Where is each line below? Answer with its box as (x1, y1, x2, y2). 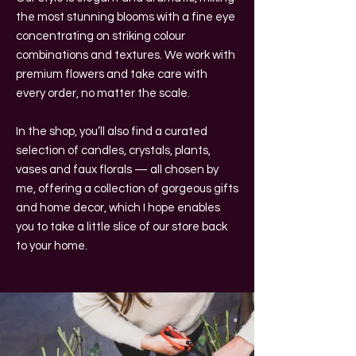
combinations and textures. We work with (16, 49, 235, 61)
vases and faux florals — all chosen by (16, 164, 219, 176)
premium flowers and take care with (16, 68, 207, 80)
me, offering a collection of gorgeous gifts (16, 183, 238, 195)
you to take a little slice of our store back (16, 221, 227, 233)
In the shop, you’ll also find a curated (16, 126, 207, 137)
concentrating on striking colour (16, 30, 185, 42)
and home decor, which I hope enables (16, 202, 220, 214)
